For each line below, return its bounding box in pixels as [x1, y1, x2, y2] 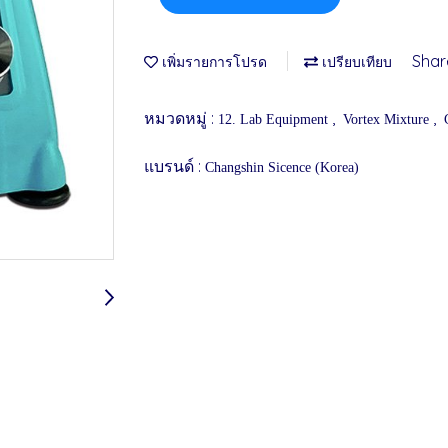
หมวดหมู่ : [144, 107, 218, 128]
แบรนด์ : [144, 155, 205, 176]
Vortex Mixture [343, 111, 433, 127]
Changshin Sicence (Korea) [205, 159, 359, 175]
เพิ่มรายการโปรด [158, 54, 267, 70]
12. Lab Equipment [218, 111, 332, 127]
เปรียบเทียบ [318, 54, 392, 70]
